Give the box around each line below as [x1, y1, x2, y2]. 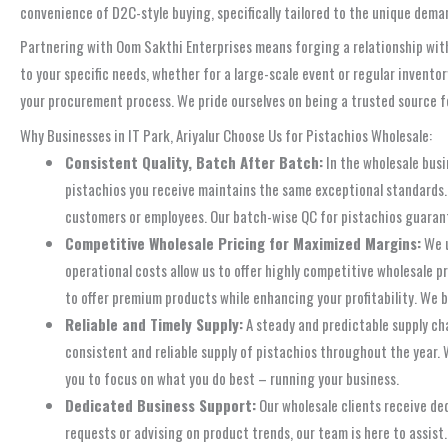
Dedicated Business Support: [65, 393, 256, 416]
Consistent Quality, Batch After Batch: [65, 150, 323, 173]
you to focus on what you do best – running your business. [65, 366, 399, 389]
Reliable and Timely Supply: [65, 312, 243, 335]
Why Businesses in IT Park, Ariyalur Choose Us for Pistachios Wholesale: [20, 123, 432, 146]
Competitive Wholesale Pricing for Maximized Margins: [65, 231, 421, 254]
